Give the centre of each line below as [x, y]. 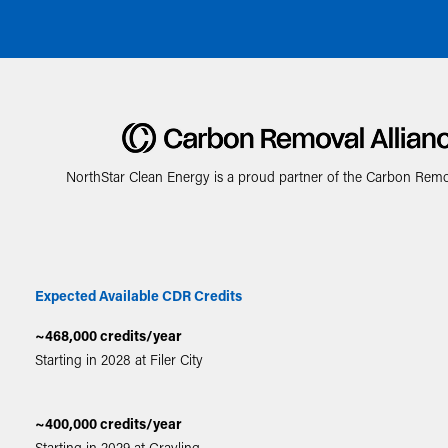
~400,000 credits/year [109, 423]
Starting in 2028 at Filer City [119, 359]
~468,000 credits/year [109, 336]
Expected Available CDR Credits [139, 296]
